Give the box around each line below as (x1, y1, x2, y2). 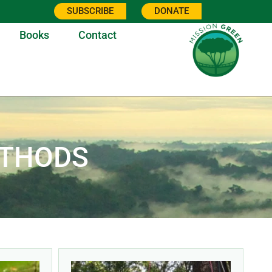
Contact (78, 29, 117, 42)
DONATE (154, 5, 189, 16)
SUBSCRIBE (66, 5, 114, 16)
